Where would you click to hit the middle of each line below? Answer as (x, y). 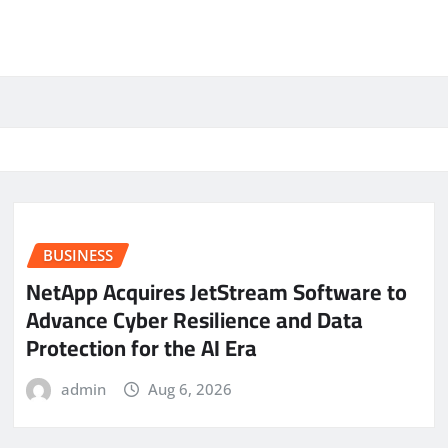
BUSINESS (78, 255)
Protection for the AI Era (141, 347)
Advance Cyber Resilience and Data (194, 319)
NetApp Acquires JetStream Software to (216, 291)
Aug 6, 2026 (190, 388)
